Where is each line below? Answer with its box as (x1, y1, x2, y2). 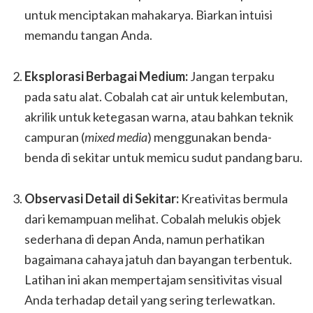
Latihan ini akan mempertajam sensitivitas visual (24, 272, 282, 287)
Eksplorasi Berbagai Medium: (24, 68, 188, 84)
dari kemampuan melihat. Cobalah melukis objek (24, 211, 281, 226)
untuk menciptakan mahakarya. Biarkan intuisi (24, 7, 272, 22)
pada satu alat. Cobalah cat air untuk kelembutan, (24, 89, 288, 104)
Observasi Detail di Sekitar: (24, 191, 179, 206)
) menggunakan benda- (147, 129, 272, 145)
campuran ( (24, 129, 85, 145)
